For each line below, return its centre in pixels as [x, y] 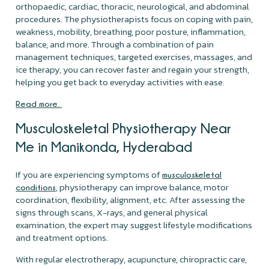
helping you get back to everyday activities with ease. [120, 82]
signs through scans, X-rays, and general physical [112, 212]
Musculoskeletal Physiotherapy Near [124, 128]
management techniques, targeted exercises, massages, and [134, 56]
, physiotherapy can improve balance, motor [143, 187]
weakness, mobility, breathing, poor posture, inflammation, [131, 31]
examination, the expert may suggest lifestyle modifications [134, 225]
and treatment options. [63, 237]
